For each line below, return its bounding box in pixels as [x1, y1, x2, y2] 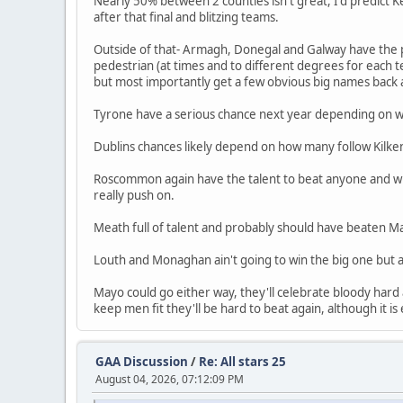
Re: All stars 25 [199, 354, 286, 371]
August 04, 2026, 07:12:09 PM [95, 372, 244, 388]
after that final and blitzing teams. [94, 9, 279, 26]
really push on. [94, 187, 175, 204]
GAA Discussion [95, 354, 191, 371]
